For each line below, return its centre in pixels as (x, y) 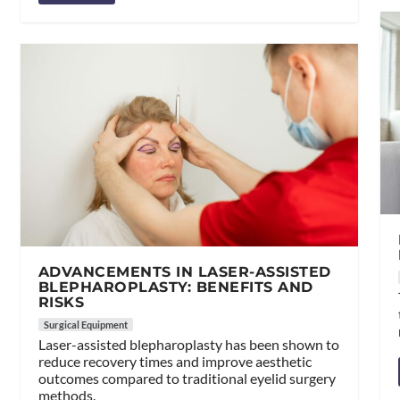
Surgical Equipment (85, 325)
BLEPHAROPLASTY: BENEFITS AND (175, 287)
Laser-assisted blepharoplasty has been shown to (188, 345)
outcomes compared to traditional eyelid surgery (187, 379)
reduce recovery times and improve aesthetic (175, 362)
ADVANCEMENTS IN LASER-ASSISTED (184, 272)
